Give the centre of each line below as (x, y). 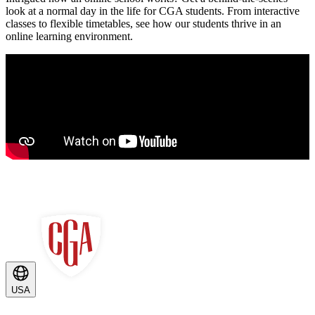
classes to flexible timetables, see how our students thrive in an (143, 24)
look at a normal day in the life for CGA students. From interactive (153, 11)
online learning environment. (69, 37)
